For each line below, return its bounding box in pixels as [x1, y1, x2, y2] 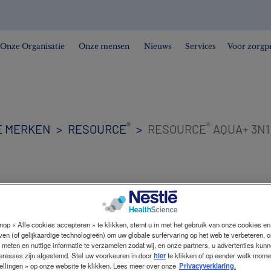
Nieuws [143, 41, 171, 52]
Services [184, 41, 215, 52]
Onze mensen [78, 41, 129, 52]
